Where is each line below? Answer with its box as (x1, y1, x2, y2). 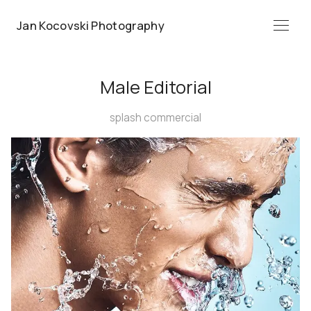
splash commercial (110, 110, 201, 125)
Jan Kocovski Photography (17, 17, 165, 33)
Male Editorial (99, 75, 212, 99)
